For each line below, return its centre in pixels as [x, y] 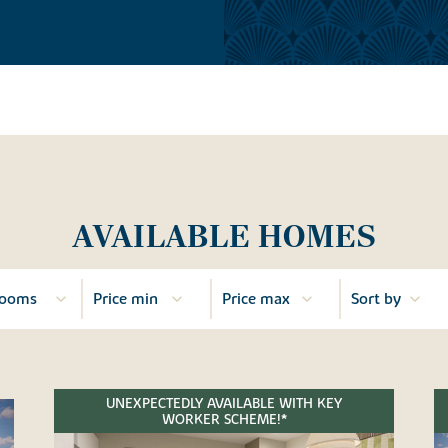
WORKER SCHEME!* [224, 419]
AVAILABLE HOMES [224, 236]
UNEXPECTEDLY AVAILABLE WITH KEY [224, 403]
